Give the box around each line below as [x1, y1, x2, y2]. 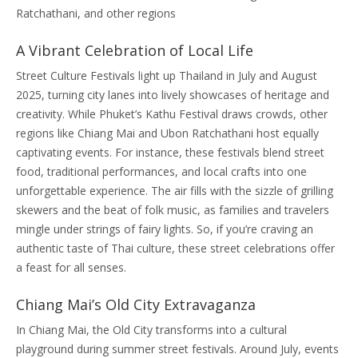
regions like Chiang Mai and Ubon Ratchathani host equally [16, 125, 319, 141]
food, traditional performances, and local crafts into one [16, 164, 307, 179]
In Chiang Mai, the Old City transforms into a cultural [16, 322, 287, 337]
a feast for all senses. [16, 260, 126, 275]
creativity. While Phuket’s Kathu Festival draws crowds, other [16, 106, 328, 121]
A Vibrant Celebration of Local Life [16, 41, 253, 60]
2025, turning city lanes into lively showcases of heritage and [16, 87, 329, 102]
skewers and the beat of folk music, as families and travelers [16, 202, 329, 217]
